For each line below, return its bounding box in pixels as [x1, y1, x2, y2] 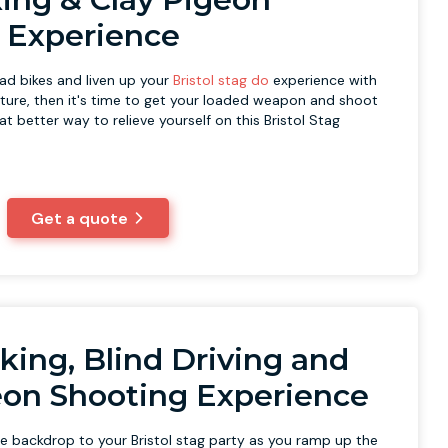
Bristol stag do [173, 71, 270, 89]
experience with [269, 71, 378, 89]
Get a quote [31, 207, 129, 229]
